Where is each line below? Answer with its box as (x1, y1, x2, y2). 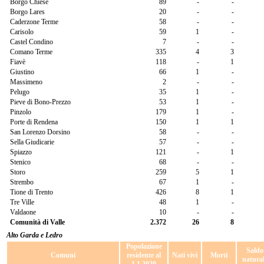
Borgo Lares (10, 8, 45, 16)
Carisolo (10, 28, 34, 36)
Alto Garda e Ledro (6, 231, 62, 239)
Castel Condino (10, 38, 53, 46)
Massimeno (10, 78, 42, 86)
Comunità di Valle (10, 218, 65, 226)
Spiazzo (10, 148, 32, 156)
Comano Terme (10, 48, 52, 56)
